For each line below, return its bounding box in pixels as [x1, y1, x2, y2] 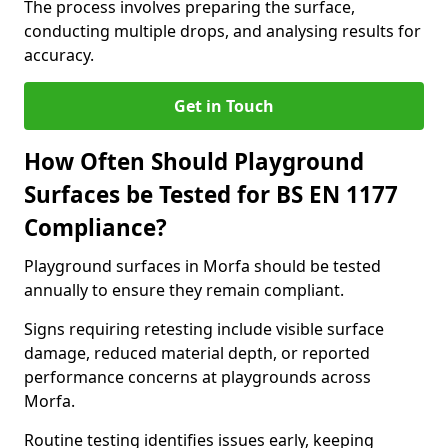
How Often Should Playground [24, 146, 364, 177]
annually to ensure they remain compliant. [24, 279, 344, 301]
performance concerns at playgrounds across [24, 366, 371, 388]
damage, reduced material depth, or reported [24, 342, 370, 364]
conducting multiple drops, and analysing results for [24, 20, 421, 42]
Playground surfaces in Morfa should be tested [24, 255, 381, 277]
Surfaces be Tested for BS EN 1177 [24, 179, 398, 210]
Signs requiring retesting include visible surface [24, 318, 384, 340]
